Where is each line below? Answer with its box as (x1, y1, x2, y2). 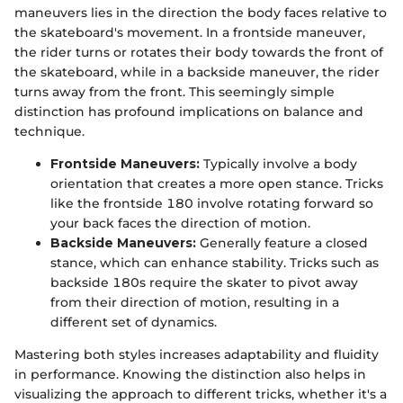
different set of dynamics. (50, 314, 217, 331)
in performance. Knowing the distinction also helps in (14, 366, 366, 383)
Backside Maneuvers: (50, 235, 196, 252)
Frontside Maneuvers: (50, 156, 200, 173)
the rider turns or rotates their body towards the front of (14, 44, 383, 61)
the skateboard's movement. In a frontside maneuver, (14, 24, 365, 41)
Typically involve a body (200, 156, 357, 173)
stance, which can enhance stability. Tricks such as (50, 255, 379, 272)
